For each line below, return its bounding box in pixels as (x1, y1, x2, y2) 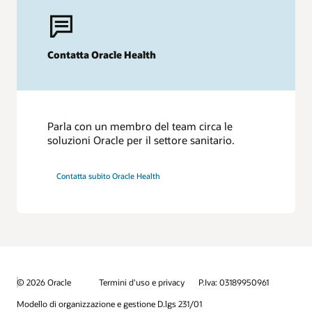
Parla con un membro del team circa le (47, 118, 233, 133)
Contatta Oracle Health (47, 48, 157, 62)
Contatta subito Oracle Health (56, 170, 161, 181)
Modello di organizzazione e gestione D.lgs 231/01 (17, 298, 202, 310)
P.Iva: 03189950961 (198, 276, 269, 288)
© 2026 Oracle (17, 276, 71, 288)
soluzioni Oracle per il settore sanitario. (47, 132, 235, 147)
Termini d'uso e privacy (99, 276, 185, 288)
